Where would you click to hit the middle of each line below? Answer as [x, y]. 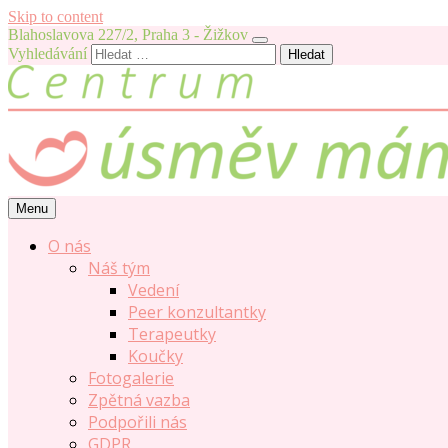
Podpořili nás [137, 422]
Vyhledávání [47, 53]
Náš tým [119, 268]
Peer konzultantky [197, 312]
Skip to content [55, 16]
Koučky [155, 356]
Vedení [153, 290]
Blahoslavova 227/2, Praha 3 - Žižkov [128, 34]
